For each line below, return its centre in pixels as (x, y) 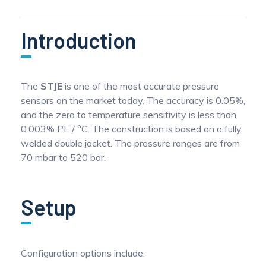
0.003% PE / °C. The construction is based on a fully (131, 129)
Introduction (78, 40)
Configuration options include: (83, 253)
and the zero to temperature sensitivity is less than (129, 115)
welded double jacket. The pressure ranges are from (130, 143)
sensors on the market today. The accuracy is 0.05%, (133, 100)
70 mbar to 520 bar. (63, 157)
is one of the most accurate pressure (141, 86)
